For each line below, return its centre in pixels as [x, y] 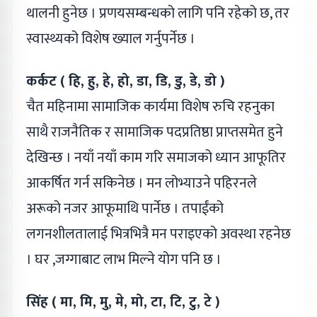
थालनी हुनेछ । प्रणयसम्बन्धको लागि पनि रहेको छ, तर [158, 14]
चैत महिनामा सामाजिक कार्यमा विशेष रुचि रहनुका [150, 107]
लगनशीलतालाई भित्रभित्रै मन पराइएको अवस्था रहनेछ [158, 235]
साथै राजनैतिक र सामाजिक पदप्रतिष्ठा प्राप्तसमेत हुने [155, 133]
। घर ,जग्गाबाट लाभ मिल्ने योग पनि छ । [124, 260]
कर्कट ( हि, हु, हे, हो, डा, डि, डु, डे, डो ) [126, 82]
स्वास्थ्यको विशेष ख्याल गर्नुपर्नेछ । [111, 39]
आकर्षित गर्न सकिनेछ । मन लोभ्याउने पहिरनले [142, 184]
